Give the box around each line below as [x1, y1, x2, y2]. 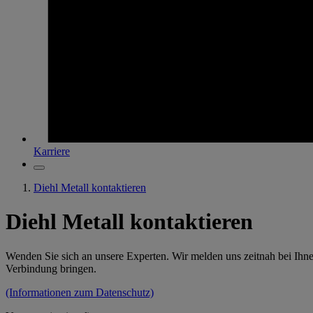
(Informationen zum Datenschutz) [6, 286, 154, 298]
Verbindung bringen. [6, 262, 96, 275]
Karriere [34, 145, 70, 157]
